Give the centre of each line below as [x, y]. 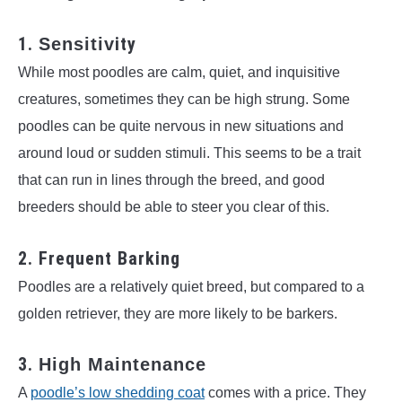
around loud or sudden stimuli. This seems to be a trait [189, 153]
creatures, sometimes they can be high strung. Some [184, 100]
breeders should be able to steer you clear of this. [174, 207]
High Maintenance [122, 365]
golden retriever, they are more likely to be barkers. [179, 313]
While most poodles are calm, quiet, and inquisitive [179, 73]
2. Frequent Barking [99, 258]
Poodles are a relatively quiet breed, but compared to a [191, 286]
